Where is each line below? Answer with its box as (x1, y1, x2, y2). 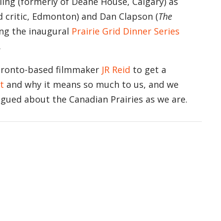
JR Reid (102, 64, 130, 76)
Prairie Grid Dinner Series (72, 25, 180, 37)
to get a (130, 64, 166, 76)
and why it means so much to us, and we (4, 78, 179, 91)
